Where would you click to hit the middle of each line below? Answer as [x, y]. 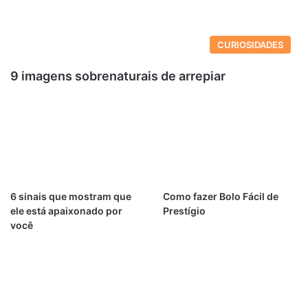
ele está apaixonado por [66, 211]
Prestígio [184, 211]
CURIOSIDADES [250, 45]
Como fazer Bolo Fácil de [220, 197]
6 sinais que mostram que [71, 197]
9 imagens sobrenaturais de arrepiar [118, 76]
